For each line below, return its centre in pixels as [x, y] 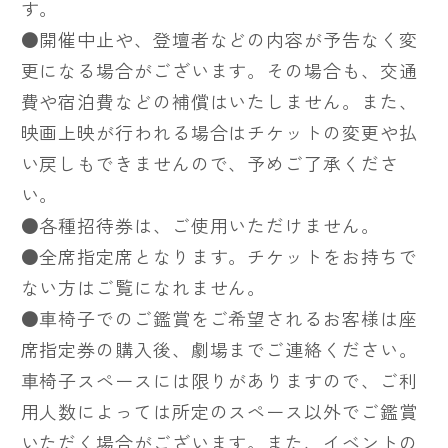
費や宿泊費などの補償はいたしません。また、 [219, 101]
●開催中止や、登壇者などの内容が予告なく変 [219, 39]
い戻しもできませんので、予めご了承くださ [209, 163]
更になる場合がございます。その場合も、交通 [219, 70]
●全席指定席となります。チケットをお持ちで [219, 256]
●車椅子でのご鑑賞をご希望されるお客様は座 [219, 318]
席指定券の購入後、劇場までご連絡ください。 [219, 349]
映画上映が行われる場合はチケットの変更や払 [219, 132]
